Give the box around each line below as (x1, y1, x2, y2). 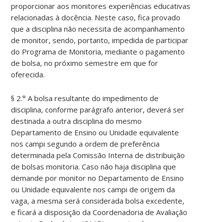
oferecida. (11, 69, 45, 80)
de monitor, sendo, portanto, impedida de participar (11, 35, 189, 46)
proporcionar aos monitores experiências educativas (11, 1, 191, 11)
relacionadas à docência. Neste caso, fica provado (11, 12, 181, 23)
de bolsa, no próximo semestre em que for (11, 58, 159, 68)
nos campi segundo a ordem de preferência (11, 139, 160, 149)
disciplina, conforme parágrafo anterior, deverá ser (11, 105, 185, 115)
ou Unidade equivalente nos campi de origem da (11, 184, 175, 195)
